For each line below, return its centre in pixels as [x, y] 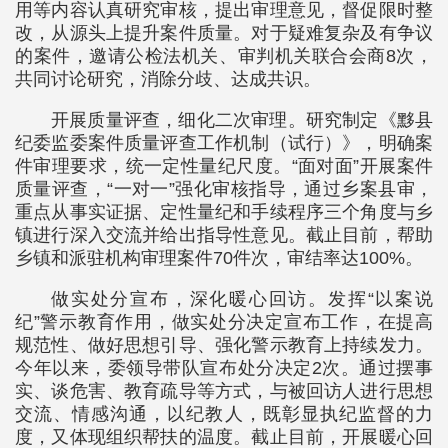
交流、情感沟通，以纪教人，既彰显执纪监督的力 [224, 414]
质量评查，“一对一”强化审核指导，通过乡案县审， [224, 189]
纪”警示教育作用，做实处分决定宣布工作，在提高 [224, 322]
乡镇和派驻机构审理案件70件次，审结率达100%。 [219, 258]
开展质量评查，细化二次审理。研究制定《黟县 [242, 120]
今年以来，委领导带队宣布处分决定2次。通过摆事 [224, 368]
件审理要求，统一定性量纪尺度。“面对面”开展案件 [224, 166]
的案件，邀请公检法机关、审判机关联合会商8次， [224, 56]
